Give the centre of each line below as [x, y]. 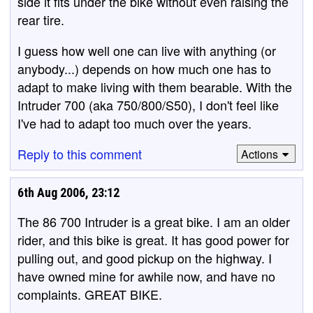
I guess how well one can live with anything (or [147, 50]
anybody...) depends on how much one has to [144, 68]
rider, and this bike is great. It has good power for [153, 240]
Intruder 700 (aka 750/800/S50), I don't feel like [148, 105]
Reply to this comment [80, 154]
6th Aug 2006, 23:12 [68, 192]
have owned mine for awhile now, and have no [146, 276]
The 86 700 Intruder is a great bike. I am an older [154, 221]
